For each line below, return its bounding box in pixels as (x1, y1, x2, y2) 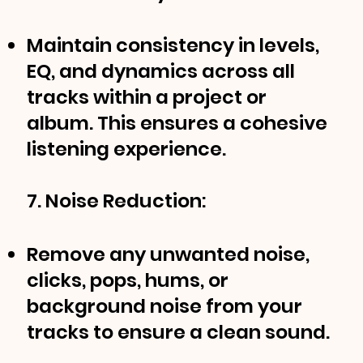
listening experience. (27, 135, 227, 163)
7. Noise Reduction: (27, 187, 207, 215)
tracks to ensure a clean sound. (27, 318, 331, 346)
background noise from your (27, 293, 303, 320)
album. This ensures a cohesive (27, 109, 328, 137)
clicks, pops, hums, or (27, 267, 229, 294)
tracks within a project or (27, 83, 267, 111)
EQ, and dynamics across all (27, 58, 296, 85)
